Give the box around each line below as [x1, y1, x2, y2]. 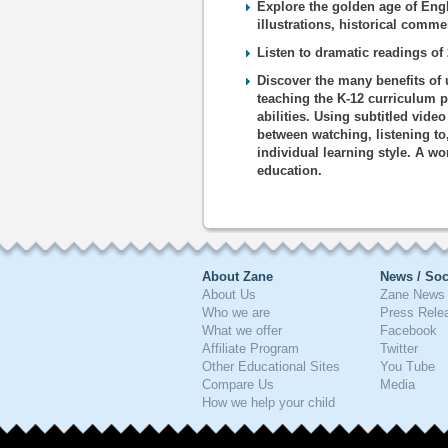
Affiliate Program [202, 341, 299, 356]
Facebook [380, 323, 437, 338]
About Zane [202, 269, 273, 284]
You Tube [380, 359, 435, 374]
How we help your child [202, 395, 335, 410]
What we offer [202, 323, 282, 338]
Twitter [380, 341, 418, 356]
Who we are [202, 305, 270, 320]
